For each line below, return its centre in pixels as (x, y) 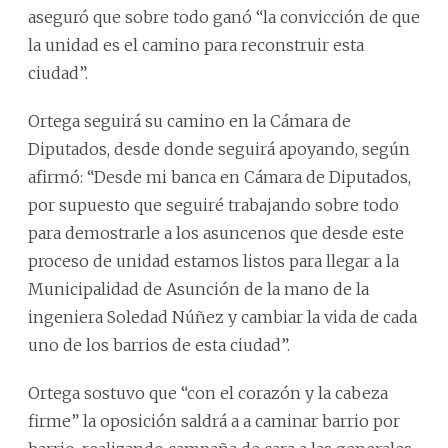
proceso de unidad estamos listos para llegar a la (213, 260)
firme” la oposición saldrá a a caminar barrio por (214, 420)
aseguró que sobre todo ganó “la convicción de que (224, 16)
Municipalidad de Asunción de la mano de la (198, 288)
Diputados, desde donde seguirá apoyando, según (219, 148)
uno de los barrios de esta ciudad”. (159, 344)
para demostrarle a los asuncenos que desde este (216, 232)
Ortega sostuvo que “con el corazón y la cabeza (208, 392)
